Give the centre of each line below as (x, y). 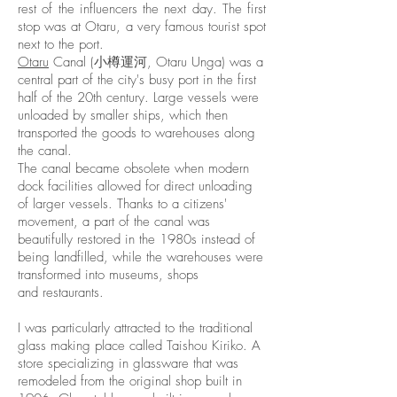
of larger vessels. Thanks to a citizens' (122, 204)
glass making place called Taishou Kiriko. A (139, 346)
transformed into (63, 275)
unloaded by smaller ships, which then (123, 115)
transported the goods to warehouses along (136, 133)
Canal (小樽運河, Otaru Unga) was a (156, 62)
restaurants (71, 292)
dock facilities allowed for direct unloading (135, 186)
